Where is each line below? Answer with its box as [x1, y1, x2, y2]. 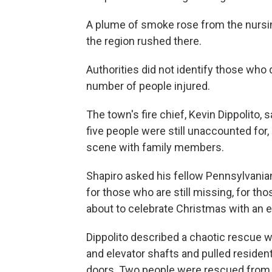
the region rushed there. [86, 35, 202, 47]
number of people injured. [86, 80, 210, 92]
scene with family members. [86, 141, 224, 154]
